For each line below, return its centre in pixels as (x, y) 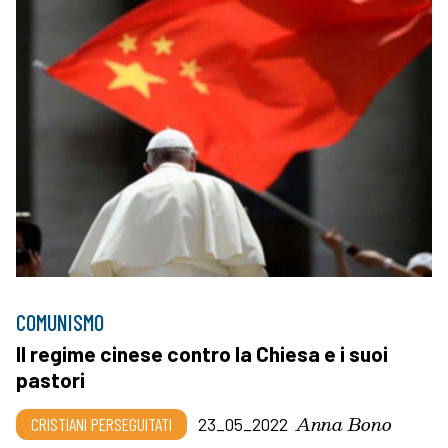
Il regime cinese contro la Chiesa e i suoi (202, 353)
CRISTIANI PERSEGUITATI (101, 423)
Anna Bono (344, 423)
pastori (50, 379)
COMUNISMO (60, 321)
